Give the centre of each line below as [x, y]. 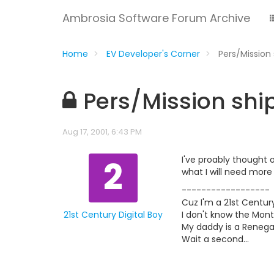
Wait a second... [215, 239]
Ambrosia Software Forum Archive [156, 18]
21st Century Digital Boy [113, 215]
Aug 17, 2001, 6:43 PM [102, 132]
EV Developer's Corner [153, 54]
